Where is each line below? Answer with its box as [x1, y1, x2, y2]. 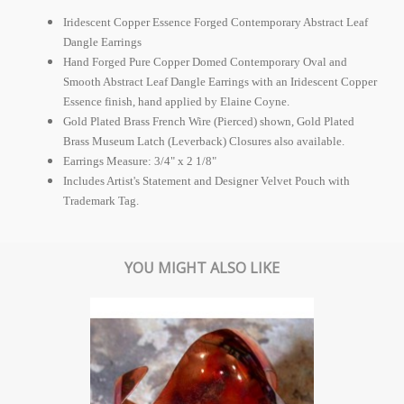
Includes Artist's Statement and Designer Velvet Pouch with [63, 173, 350, 188]
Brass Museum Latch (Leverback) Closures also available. [63, 133, 344, 148]
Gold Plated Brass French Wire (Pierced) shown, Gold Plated [63, 114, 354, 128]
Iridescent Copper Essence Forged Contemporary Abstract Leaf [63, 14, 368, 29]
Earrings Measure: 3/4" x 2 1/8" [63, 153, 216, 168]
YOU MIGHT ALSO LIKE [124, 257, 280, 278]
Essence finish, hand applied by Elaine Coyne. [63, 94, 289, 108]
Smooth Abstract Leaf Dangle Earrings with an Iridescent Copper [63, 74, 377, 88]
